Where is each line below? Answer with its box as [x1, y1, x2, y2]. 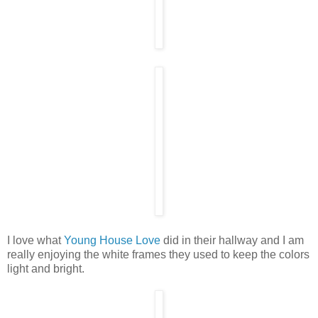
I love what [7, 234, 64, 246]
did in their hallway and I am [160, 234, 304, 246]
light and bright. [7, 262, 84, 275]
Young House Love [64, 234, 160, 246]
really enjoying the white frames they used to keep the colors [7, 248, 309, 261]
